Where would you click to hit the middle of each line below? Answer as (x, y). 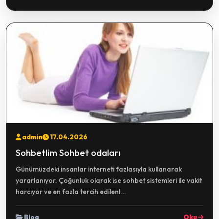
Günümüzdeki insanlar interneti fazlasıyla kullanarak (99, 169)
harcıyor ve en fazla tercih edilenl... (71, 192)
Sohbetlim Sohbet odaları (68, 153)
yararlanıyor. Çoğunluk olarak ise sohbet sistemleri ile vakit (109, 180)
